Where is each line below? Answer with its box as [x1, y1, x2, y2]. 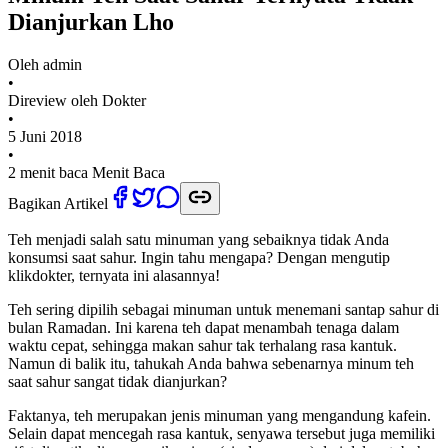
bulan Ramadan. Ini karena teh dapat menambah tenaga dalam [8, 319, 399, 337]
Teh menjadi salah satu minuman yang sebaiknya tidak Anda [8, 231, 389, 249]
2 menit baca [8, 164, 88, 182]
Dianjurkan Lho [8, 9, 174, 36]
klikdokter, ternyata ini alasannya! [8, 267, 220, 285]
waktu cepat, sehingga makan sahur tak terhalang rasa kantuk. [8, 337, 397, 355]
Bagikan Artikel [8, 195, 108, 213]
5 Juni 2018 [8, 128, 82, 146]
